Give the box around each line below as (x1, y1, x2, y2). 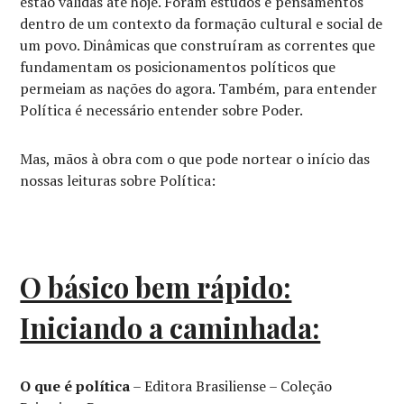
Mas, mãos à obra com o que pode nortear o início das (20, 149, 371, 170)
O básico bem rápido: (20, 268, 292, 307)
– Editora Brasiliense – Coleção (130, 376, 333, 397)
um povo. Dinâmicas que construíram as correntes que (20, 35, 376, 56)
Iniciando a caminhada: (20, 308, 321, 347)
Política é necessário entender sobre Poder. (20, 100, 304, 121)
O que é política (20, 376, 131, 397)
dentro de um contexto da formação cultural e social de (20, 14, 383, 34)
